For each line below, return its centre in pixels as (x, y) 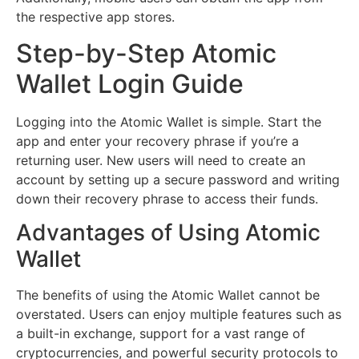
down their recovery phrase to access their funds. (167, 198)
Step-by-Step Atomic (146, 53)
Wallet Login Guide (130, 83)
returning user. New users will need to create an (161, 160)
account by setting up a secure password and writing (178, 179)
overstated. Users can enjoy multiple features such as (179, 314)
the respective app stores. (95, 17)
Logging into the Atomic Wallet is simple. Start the (169, 121)
